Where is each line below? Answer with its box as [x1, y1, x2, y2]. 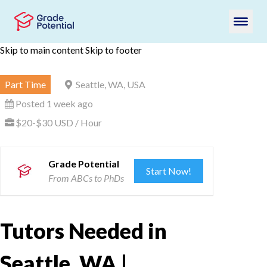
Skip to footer [85, 44, 142, 55]
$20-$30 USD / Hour [15, 117, 102, 128]
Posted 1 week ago [15, 98, 93, 109]
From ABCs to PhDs [48, 172, 124, 184]
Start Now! [146, 165, 192, 176]
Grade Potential [48, 158, 119, 169]
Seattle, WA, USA [76, 79, 145, 90]
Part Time [5, 79, 46, 90]
